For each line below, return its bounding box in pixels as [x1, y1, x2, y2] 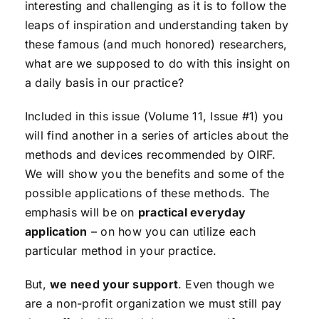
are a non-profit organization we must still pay [24, 296, 282, 311]
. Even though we [178, 277, 274, 292]
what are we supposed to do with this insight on [24, 56, 291, 71]
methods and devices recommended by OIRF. [24, 147, 276, 162]
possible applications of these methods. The [24, 186, 270, 201]
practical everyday [137, 205, 246, 220]
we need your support [50, 277, 178, 292]
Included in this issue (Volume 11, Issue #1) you [24, 109, 283, 124]
